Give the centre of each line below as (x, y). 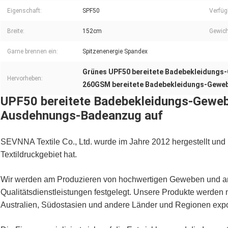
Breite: (16, 31)
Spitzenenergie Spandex (115, 52)
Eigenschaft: (24, 11)
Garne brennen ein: (33, 52)
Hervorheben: (25, 79)
